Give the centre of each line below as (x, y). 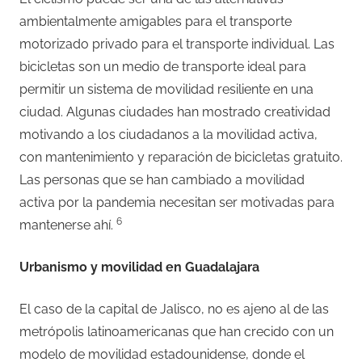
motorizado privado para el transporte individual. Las (177, 44)
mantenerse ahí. (68, 225)
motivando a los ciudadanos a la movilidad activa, (168, 134)
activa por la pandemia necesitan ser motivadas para (177, 202)
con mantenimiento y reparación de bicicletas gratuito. (181, 157)
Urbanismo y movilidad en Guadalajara (139, 267)
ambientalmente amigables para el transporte (156, 21)
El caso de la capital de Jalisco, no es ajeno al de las (174, 309)
